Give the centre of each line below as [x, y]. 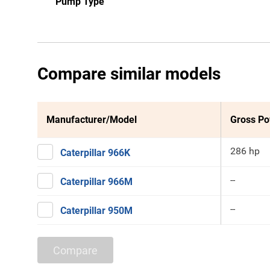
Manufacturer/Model [92, 120]
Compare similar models [129, 74]
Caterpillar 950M [96, 211]
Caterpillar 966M [96, 182]
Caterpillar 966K [95, 153]
